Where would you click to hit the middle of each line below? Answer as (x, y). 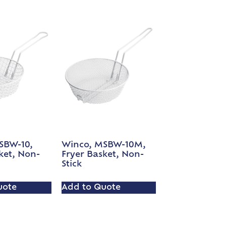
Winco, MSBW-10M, (104, 146)
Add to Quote (91, 188)
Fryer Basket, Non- (103, 155)
